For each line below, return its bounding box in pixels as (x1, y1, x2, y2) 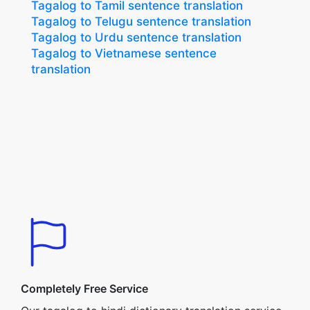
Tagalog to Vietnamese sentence (31, 46, 217, 60)
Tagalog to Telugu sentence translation (31, 15, 251, 28)
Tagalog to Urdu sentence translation (31, 30, 241, 44)
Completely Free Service (21, 282, 148, 295)
